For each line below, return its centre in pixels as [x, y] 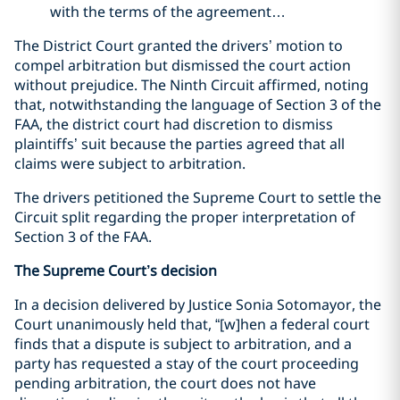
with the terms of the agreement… [168, 12]
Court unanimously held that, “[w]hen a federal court [192, 324]
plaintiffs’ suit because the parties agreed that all [179, 144]
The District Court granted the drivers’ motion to [179, 46]
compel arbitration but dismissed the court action [183, 65]
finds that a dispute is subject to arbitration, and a [183, 344]
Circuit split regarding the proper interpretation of [185, 217]
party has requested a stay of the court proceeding [187, 363]
